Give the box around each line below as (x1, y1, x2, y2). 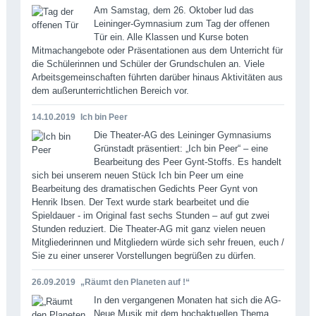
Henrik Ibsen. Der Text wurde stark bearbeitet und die (31, 196, 249, 207)
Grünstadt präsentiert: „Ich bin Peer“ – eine (93, 142, 268, 154)
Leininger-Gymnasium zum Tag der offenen (93, 18, 269, 29)
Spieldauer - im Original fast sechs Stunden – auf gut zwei (31, 209, 269, 221)
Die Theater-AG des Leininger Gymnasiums (93, 129, 272, 140)
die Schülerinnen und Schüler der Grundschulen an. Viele (31, 58, 265, 69)
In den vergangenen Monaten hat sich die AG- (93, 294, 281, 305)
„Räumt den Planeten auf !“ (80, 276, 190, 287)
